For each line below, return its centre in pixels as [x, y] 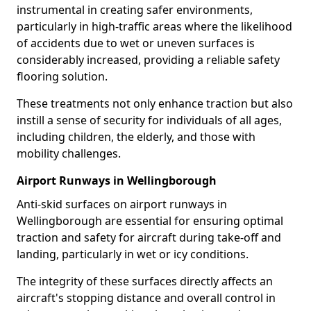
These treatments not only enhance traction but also [155, 103]
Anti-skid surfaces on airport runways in [122, 204]
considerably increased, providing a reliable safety [148, 60]
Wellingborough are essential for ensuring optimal [150, 221]
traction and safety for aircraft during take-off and [149, 237]
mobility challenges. [69, 153]
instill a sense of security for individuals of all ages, [149, 120]
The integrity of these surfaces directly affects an [145, 281]
